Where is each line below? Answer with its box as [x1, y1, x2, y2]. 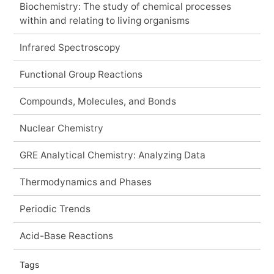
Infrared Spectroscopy [19, 41, 120, 53]
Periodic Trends [19, 202, 91, 215]
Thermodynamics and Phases [19, 176, 152, 188]
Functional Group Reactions [19, 68, 143, 80]
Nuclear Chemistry [19, 122, 103, 134]
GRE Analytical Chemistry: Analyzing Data [19, 149, 206, 161]
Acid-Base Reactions [19, 229, 113, 242]
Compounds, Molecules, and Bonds [19, 95, 176, 107]
